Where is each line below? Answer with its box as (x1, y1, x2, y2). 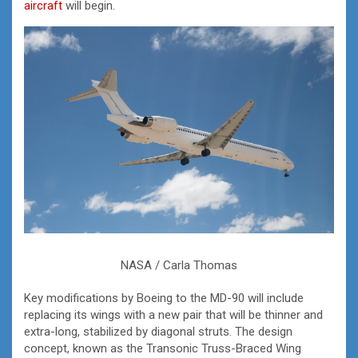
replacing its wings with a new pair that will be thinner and (24, 308, 323, 323)
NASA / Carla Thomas (121, 258, 237, 273)
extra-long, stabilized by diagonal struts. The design (24, 324, 292, 340)
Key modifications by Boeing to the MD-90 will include (24, 291, 304, 306)
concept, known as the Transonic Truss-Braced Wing (24, 341, 301, 356)
